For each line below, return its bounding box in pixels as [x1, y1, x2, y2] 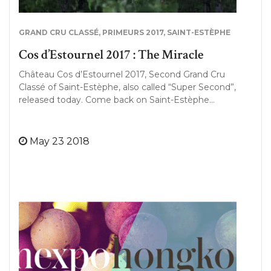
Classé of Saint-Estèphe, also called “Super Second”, [19, 82, 236, 93]
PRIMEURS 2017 [102, 28, 163, 37]
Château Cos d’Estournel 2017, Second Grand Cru [19, 69, 225, 80]
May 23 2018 [30, 135, 90, 147]
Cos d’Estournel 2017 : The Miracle [19, 46, 203, 64]
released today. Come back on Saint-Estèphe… [19, 94, 215, 105]
